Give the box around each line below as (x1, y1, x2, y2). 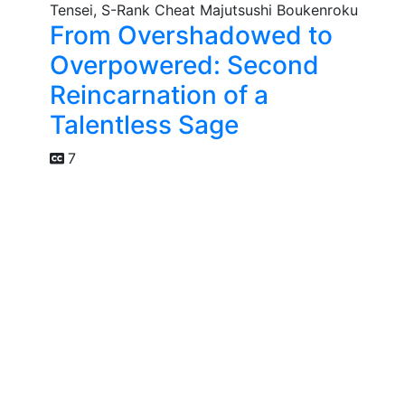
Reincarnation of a (50, 80, 268, 111)
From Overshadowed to (50, 20, 333, 52)
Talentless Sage (50, 109, 239, 141)
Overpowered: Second (50, 50, 319, 81)
